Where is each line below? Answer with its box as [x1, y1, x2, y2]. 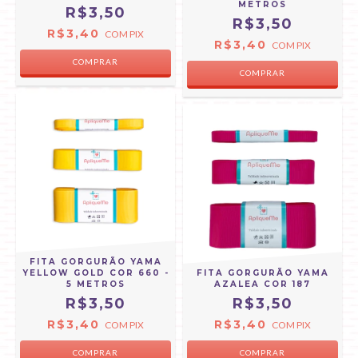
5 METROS [66, 279, 125, 289]
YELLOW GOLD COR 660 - [22, 268, 169, 278]
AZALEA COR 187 [214, 279, 311, 289]
